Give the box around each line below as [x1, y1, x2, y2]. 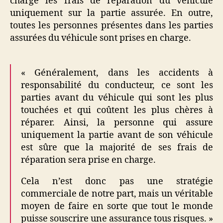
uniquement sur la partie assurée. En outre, [10, 7, 213, 19]
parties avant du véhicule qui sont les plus [21, 92, 213, 104]
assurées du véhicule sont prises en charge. [10, 32, 191, 44]
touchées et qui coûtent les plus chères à [21, 104, 213, 116]
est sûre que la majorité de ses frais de [21, 141, 213, 153]
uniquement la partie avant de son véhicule [21, 129, 213, 141]
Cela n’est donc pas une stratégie [21, 175, 213, 187]
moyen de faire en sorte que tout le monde [21, 200, 213, 212]
